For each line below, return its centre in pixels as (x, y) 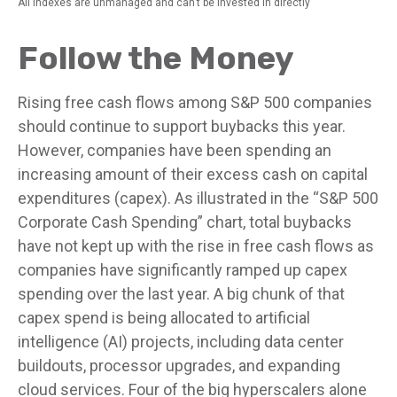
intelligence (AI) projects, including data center (181, 342)
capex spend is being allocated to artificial (164, 318)
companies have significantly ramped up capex (183, 270)
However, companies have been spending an (175, 151)
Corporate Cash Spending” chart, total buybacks (185, 222)
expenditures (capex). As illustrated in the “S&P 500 (198, 198)
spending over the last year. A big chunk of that (181, 294)
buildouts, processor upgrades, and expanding (179, 366)
